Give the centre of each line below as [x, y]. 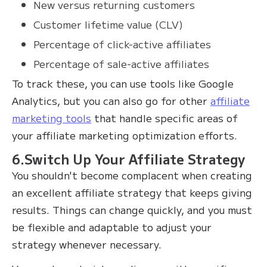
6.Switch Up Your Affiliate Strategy [129, 159]
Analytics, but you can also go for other [111, 101]
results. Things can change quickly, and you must [132, 210]
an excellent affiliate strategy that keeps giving [132, 193]
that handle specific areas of [164, 118]
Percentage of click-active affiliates [122, 44]
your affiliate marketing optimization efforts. [126, 135]
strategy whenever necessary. [88, 244]
